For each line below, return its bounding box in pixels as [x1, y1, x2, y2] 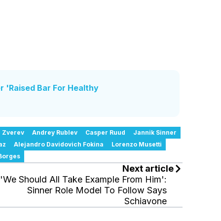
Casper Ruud [85, 129, 125, 137]
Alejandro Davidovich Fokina [14, 141, 104, 148]
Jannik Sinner [133, 129, 177, 137]
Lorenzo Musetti [111, 141, 162, 148]
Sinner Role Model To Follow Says [27, 185, 167, 196]
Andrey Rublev [32, 129, 77, 137]
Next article [122, 163, 174, 174]
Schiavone [124, 196, 167, 207]
